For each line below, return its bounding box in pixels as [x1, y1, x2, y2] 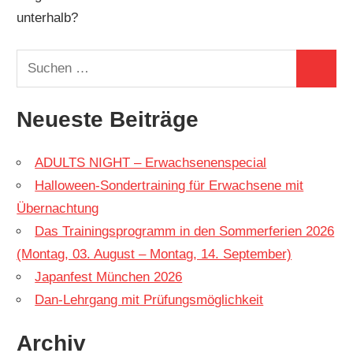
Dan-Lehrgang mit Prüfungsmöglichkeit [35, 292, 264, 307]
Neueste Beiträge [17, 106, 199, 132]
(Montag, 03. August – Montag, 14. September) [17, 246, 292, 262]
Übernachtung [17, 200, 99, 216]
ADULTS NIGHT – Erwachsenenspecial [35, 154, 267, 170]
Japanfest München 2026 [35, 269, 183, 284]
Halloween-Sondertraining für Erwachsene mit [35, 177, 304, 193]
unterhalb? [17, 10, 79, 26]
